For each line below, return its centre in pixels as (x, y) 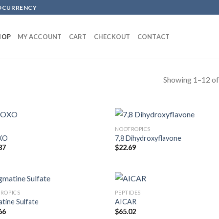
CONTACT (153, 37)
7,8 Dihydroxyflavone (148, 138)
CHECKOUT (112, 37)
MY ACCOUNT (40, 37)
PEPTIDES (128, 192)
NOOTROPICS (133, 129)
